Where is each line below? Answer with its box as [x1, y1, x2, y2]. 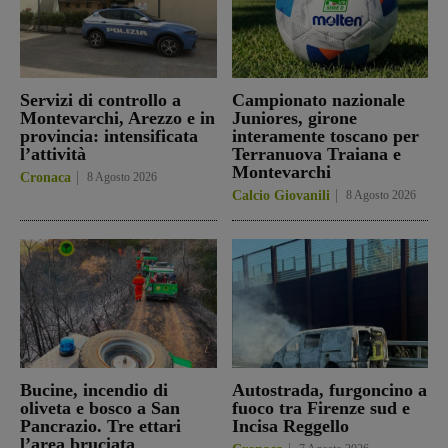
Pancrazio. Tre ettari [20, 416, 181, 437]
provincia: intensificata [20, 125, 198, 146]
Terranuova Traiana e [231, 143, 401, 164]
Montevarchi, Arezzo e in [20, 107, 215, 128]
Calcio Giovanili [231, 187, 330, 203]
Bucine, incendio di [20, 380, 168, 401]
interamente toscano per [231, 125, 419, 146]
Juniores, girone [231, 107, 357, 128]
